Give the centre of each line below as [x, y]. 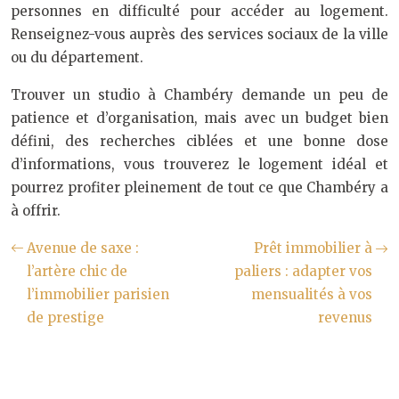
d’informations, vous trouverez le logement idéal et [199, 164]
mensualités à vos [312, 294]
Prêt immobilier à [313, 248]
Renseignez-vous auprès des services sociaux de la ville [199, 34]
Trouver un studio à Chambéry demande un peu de [199, 95]
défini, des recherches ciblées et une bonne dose [199, 141]
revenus [345, 318]
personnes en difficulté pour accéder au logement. [199, 11]
